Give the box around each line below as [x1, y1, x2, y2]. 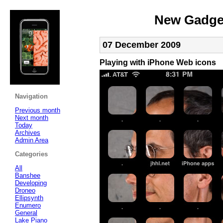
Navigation [15, 92, 48, 100]
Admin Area [15, 136, 48, 144]
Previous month [15, 106, 60, 114]
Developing [15, 179, 47, 187]
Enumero [15, 201, 41, 209]
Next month [15, 113, 48, 121]
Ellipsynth [15, 194, 43, 202]
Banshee [15, 171, 40, 179]
